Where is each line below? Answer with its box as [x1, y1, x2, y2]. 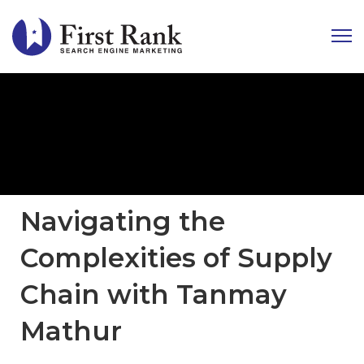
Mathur [20, 315, 122, 347]
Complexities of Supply [20, 242, 332, 274]
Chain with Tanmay [20, 279, 287, 310]
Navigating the [20, 206, 225, 237]
